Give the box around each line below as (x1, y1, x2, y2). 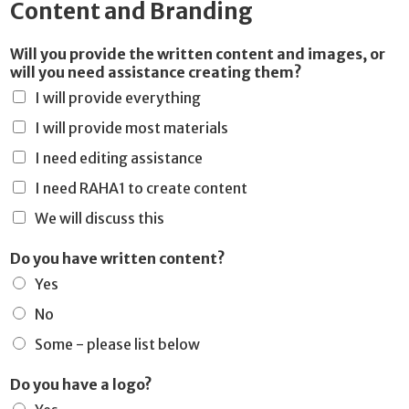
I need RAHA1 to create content (35, 179, 247, 198)
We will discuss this (35, 209, 164, 228)
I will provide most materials (35, 119, 228, 138)
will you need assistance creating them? (10, 63, 302, 82)
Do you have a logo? (10, 375, 152, 394)
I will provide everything (35, 89, 201, 108)
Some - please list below (35, 335, 200, 354)
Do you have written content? (10, 249, 225, 268)
